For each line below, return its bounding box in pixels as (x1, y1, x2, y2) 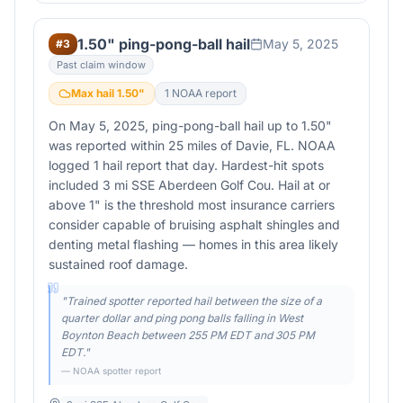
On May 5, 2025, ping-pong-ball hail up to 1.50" (49, 118, 332, 133)
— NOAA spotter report (61, 365, 161, 376)
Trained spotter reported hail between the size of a (67, 294, 322, 308)
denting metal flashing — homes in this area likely (49, 237, 338, 252)
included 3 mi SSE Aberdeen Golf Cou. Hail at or (49, 177, 330, 193)
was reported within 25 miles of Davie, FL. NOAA (49, 138, 336, 153)
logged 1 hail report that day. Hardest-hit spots (49, 157, 324, 173)
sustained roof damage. (49, 256, 188, 272)
